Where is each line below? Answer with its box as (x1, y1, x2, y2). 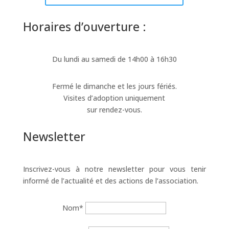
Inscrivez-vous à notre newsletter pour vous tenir (22, 164, 207, 174)
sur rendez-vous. (86, 105, 142, 114)
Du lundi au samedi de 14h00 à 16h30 (52, 54, 177, 64)
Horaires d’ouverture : (22, 18, 146, 35)
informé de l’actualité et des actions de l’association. (22, 176, 198, 186)
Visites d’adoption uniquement (63, 93, 166, 103)
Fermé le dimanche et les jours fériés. (52, 81, 177, 91)
